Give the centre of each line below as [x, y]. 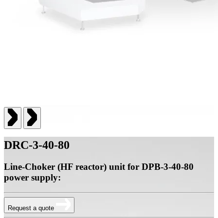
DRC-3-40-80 [37, 145]
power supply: [32, 178]
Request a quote [32, 208]
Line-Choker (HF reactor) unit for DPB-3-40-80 [99, 167]
